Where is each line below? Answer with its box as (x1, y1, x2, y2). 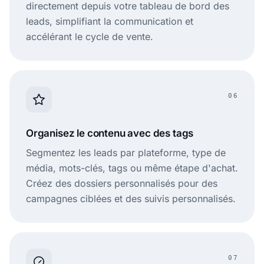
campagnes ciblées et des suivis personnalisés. (26, 193, 236, 205)
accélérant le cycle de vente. (26, 31, 153, 43)
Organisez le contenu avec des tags (26, 127, 194, 140)
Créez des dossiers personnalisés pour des (26, 177, 217, 190)
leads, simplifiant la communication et (26, 15, 193, 28)
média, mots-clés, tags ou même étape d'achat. (26, 162, 238, 174)
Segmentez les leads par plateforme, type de (26, 147, 226, 159)
